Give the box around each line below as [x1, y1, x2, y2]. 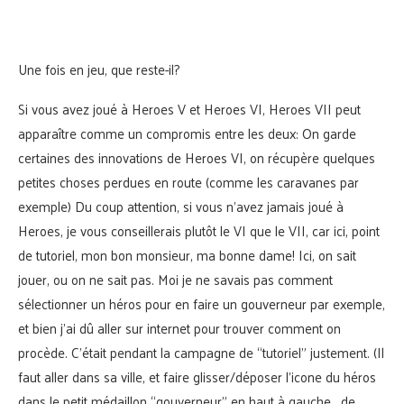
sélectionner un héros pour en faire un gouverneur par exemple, [18, 291, 385, 317]
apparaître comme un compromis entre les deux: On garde [18, 121, 356, 146]
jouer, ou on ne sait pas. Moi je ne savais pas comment [18, 267, 333, 292]
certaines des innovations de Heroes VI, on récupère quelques [18, 145, 375, 170]
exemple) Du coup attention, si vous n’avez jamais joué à [18, 194, 344, 219]
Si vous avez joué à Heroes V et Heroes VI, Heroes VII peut [18, 96, 361, 122]
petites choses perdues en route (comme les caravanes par [18, 170, 359, 195]
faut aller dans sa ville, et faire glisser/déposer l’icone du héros [18, 364, 376, 390]
